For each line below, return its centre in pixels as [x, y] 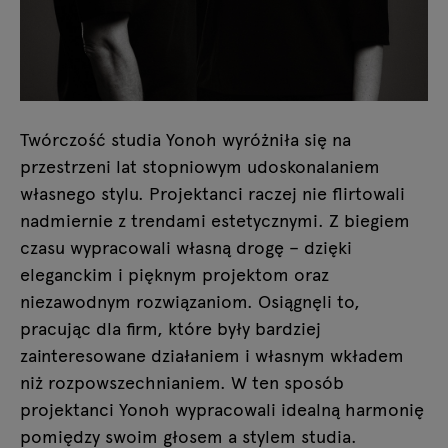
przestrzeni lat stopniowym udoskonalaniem [200, 165]
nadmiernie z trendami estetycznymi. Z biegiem [215, 219]
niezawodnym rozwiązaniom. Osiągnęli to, [190, 300]
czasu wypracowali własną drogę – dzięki [186, 246]
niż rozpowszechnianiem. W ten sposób [182, 381]
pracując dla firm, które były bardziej [170, 327]
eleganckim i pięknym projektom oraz [174, 273]
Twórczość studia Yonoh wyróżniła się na [185, 138]
